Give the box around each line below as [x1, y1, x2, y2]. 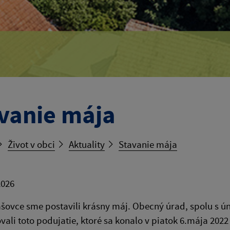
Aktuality [69, 138, 105, 151]
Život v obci [8, 138, 55, 151]
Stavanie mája [119, 138, 177, 151]
